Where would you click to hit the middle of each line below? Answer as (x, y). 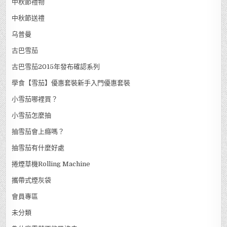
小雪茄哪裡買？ (35, 99)
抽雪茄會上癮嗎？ (38, 131)
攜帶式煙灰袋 (32, 180)
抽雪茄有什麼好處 (38, 147)
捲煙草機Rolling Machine (51, 164)
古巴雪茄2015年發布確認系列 (56, 66)
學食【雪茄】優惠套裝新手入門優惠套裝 (71, 83)
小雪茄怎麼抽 (32, 115)
